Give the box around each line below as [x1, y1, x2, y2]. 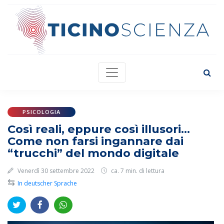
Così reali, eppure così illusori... [7, 122, 190, 136]
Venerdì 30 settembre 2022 [16, 166, 94, 175]
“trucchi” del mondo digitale [7, 146, 179, 160]
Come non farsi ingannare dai [7, 134, 183, 148]
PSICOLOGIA [22, 108, 60, 115]
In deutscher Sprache [17, 179, 77, 187]
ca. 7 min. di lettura [109, 166, 164, 175]
